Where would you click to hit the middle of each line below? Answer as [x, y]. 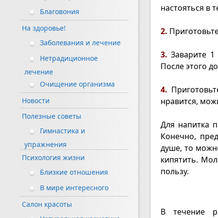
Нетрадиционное [69, 58]
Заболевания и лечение [80, 43]
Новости [36, 101]
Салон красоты [47, 204]
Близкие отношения [74, 172]
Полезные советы [52, 116]
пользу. [174, 171]
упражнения [45, 145]
